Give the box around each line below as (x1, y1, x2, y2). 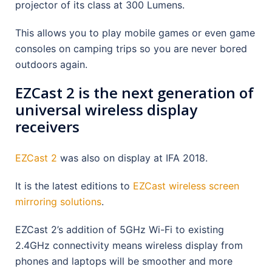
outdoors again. (15, 58, 87, 70)
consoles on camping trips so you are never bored (15, 42, 247, 55)
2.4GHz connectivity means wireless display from (15, 239, 243, 251)
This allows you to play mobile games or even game (15, 26, 255, 39)
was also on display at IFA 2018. (57, 151, 208, 164)
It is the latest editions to (15, 179, 133, 192)
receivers (15, 116, 80, 137)
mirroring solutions (15, 195, 101, 208)
